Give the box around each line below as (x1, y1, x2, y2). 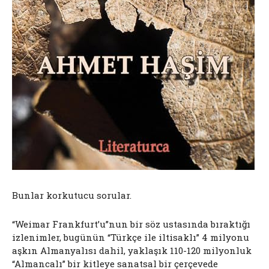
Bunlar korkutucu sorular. (12, 189, 131, 201)
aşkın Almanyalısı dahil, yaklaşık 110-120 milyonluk (12, 244, 252, 256)
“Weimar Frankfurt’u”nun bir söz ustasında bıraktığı (12, 217, 250, 230)
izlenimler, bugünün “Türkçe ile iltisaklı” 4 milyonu (12, 231, 249, 243)
